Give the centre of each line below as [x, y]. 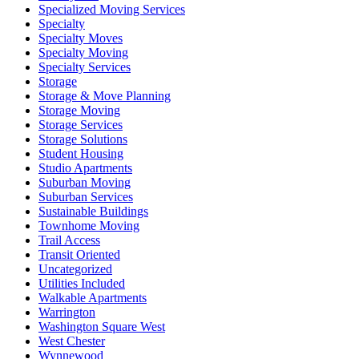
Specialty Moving [83, 52]
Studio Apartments [85, 167]
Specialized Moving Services [112, 9]
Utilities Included [82, 283]
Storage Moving [79, 110]
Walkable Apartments [93, 297]
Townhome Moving [89, 225]
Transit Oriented [79, 254]
